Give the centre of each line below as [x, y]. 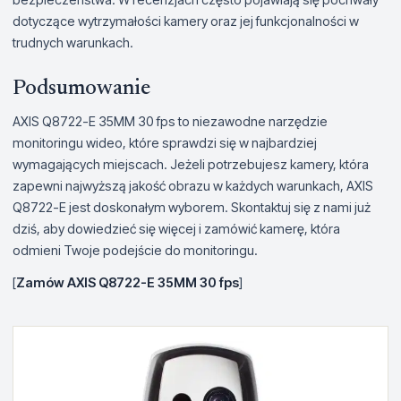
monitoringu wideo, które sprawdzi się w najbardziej [165, 142]
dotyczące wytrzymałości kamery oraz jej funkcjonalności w [186, 21]
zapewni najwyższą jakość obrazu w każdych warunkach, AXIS [193, 185]
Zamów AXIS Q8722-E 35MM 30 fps [128, 282]
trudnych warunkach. [73, 42]
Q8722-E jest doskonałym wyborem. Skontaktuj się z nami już [192, 207]
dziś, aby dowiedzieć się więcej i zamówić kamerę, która [176, 228]
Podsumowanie [81, 88]
